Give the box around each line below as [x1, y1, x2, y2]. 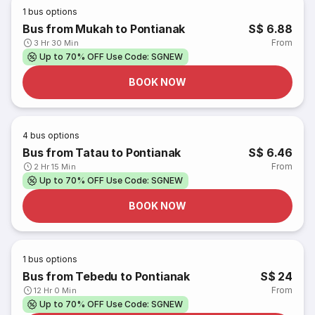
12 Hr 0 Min [34, 285, 77, 295]
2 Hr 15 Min [34, 162, 76, 172]
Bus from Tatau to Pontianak [22, 146, 181, 160]
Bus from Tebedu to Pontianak [22, 269, 190, 283]
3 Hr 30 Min [34, 38, 79, 48]
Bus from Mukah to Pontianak [22, 22, 186, 36]
